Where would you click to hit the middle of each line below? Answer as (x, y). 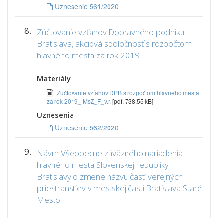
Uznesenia (55, 115)
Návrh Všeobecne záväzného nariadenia (110, 153)
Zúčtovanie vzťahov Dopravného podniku (111, 32)
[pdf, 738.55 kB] (133, 101)
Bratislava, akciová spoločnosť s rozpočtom (114, 44)
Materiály (54, 78)
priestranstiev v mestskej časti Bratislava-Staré (119, 188)
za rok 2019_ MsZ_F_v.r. (80, 101)
